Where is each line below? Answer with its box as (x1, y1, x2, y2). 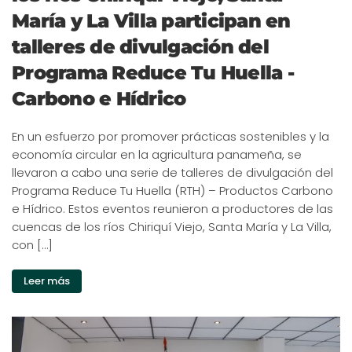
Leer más (24, 273, 70, 289)
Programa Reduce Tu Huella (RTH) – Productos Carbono (12, 182, 333, 200)
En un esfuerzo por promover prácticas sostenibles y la (12, 128, 329, 145)
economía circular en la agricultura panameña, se (12, 146, 302, 163)
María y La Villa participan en (12, 9, 291, 33)
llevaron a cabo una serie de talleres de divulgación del (12, 164, 333, 181)
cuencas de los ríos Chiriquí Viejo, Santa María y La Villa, (12, 218, 332, 236)
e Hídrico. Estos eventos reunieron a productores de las (12, 200, 333, 218)
